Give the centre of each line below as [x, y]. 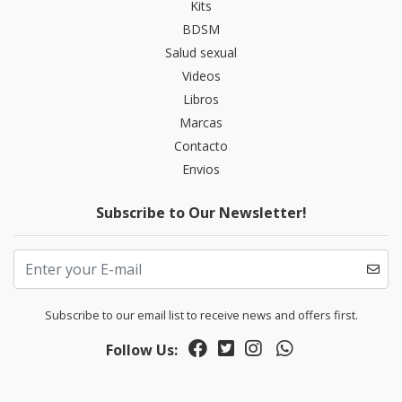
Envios [201, 170]
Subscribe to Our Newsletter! [201, 213]
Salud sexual [201, 53]
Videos [201, 76]
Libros [201, 100]
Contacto [201, 146]
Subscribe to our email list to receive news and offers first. [201, 315]
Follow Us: [142, 350]
